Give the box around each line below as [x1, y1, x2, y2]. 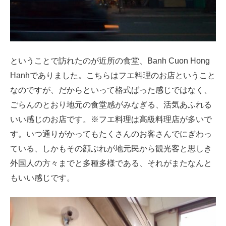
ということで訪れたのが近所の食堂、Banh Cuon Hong [10, 56, 210, 65]
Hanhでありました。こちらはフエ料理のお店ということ [10, 71, 215, 80]
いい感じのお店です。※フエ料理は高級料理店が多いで [10, 115, 212, 124]
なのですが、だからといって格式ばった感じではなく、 [10, 85, 212, 94]
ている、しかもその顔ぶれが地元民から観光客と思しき [10, 144, 212, 153]
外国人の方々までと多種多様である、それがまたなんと [10, 158, 212, 167]
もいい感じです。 [10, 173, 75, 182]
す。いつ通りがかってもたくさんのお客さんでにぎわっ [10, 129, 212, 138]
